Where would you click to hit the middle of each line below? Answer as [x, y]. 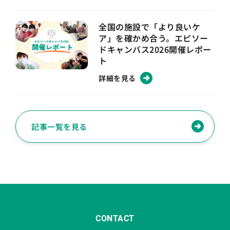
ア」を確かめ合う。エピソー [154, 38]
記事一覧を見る [59, 126]
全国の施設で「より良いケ [150, 26]
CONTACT [115, 218]
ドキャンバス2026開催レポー [155, 49]
